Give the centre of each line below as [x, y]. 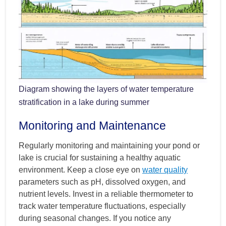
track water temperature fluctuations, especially [102, 206]
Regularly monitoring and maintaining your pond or [109, 146]
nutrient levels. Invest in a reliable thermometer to [106, 194]
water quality [165, 170]
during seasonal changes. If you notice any [95, 218]
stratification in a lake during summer [84, 102]
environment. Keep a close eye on [80, 170]
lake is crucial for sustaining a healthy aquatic [100, 158]
